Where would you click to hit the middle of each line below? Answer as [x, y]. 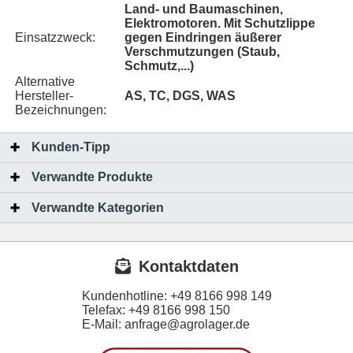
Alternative [45, 82]
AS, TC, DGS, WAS [180, 96]
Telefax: [105, 310]
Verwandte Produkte [92, 177]
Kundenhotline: [126, 295]
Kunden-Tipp [71, 147]
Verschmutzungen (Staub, [202, 52]
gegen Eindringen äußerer [203, 37]
